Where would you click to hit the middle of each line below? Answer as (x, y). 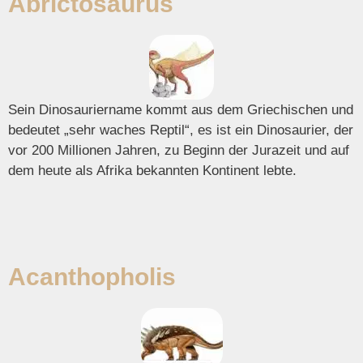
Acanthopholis (92, 276)
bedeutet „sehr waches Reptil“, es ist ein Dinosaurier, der (181, 130)
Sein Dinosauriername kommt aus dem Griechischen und (181, 109)
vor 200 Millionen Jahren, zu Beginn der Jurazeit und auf (179, 150)
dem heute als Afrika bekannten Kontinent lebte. (152, 170)
